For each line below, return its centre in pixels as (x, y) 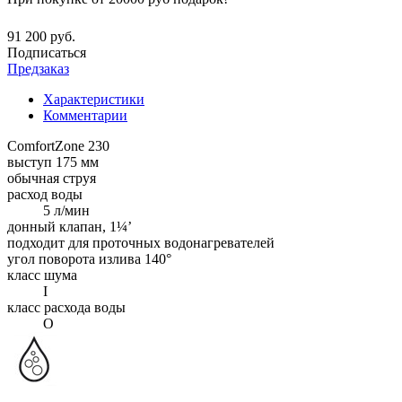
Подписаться (47, 52)
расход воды (45, 194)
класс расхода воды (66, 307)
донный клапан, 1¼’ (70, 226)
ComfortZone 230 (58, 145)
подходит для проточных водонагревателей (141, 242)
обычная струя (52, 178)
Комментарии (85, 115)
